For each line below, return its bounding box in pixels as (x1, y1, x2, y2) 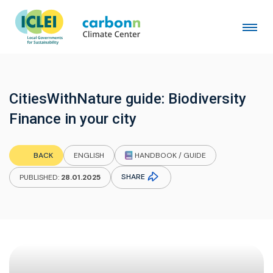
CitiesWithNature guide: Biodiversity (9, 90, 246, 107)
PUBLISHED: (19, 172, 59, 183)
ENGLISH (73, 151, 104, 161)
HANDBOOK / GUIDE (132, 151, 206, 160)
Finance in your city (9, 110, 136, 127)
